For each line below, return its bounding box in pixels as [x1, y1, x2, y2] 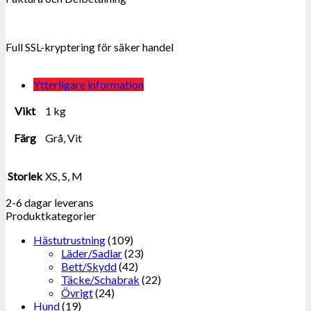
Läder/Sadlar [61, 246, 122, 260]
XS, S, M [45, 169, 83, 183]
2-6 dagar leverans [6, 196, 94, 210]
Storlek [8, 169, 42, 183]
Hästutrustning [33, 233, 106, 247]
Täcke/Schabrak [61, 273, 140, 287]
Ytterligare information [33, 78, 144, 92]
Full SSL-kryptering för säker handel [6, 40, 174, 54]
